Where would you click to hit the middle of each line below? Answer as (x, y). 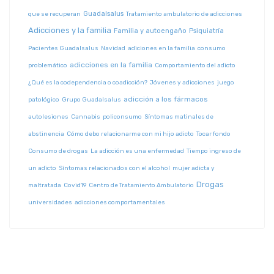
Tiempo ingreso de (214, 151)
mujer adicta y (194, 168)
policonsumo (122, 117)
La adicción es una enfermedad (137, 151)
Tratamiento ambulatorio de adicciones (184, 14)
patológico (44, 100)
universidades (50, 203)
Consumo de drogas (58, 151)
